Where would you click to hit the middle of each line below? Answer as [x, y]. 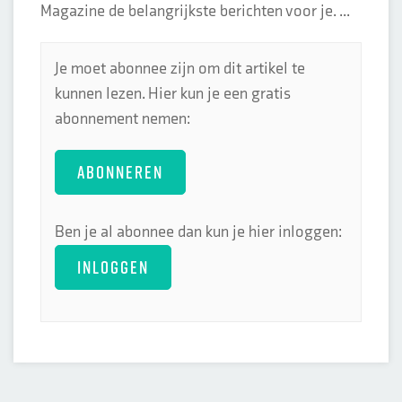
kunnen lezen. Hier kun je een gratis [173, 94]
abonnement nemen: [122, 119]
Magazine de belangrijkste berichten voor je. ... [195, 11]
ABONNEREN [120, 172]
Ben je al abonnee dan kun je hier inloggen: [198, 232]
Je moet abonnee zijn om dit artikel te [180, 69]
